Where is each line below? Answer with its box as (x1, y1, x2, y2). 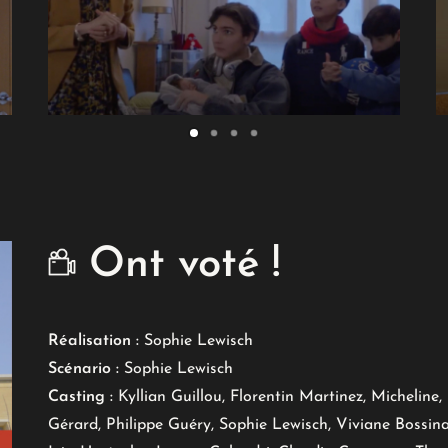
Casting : (48, 389, 113, 405)
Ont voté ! (76, 244, 280, 287)
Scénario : (48, 361, 119, 377)
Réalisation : (48, 333, 139, 349)
